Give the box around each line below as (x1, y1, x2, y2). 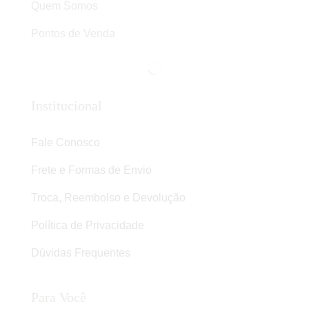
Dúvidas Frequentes (31, 246, 130, 259)
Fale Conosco (31, 136, 100, 148)
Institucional (31, 97, 102, 113)
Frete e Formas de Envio (31, 163, 152, 176)
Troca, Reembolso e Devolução (31, 191, 186, 203)
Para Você (31, 289, 86, 305)
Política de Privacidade (31, 219, 144, 231)
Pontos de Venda (31, 27, 115, 39)
